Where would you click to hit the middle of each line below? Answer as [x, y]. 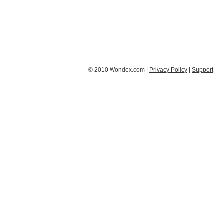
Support [202, 70]
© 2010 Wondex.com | [119, 70]
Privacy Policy [168, 70]
